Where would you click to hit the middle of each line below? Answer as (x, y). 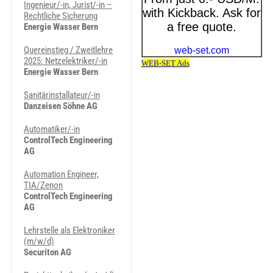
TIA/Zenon (43, 185)
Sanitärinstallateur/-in (62, 95)
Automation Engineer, (61, 174)
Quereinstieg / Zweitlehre (68, 50)
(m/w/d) (39, 241)
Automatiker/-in (51, 129)
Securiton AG (47, 252)
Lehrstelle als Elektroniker (69, 230)
